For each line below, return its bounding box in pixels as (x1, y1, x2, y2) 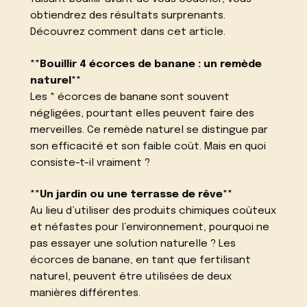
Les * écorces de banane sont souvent (30, 91, 230, 103)
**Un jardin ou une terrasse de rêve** (30, 189, 233, 201)
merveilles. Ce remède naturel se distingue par (30, 124, 269, 136)
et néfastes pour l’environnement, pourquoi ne (30, 222, 270, 234)
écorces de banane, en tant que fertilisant (30, 255, 251, 267)
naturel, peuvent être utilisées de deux (30, 271, 232, 283)
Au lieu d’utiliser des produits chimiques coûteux (30, 206, 277, 217)
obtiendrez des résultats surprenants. (30, 10, 226, 21)
